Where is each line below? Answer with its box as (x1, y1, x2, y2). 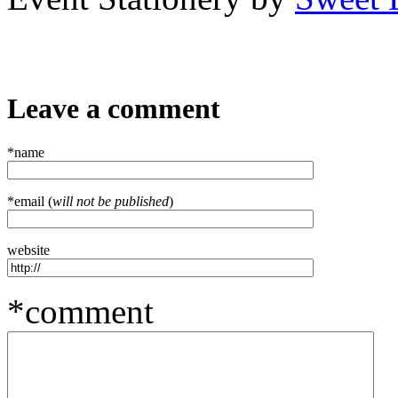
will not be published (52, 193, 169, 209)
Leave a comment (7, 92, 220, 124)
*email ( (7, 193, 52, 209)
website (7, 242, 50, 258)
